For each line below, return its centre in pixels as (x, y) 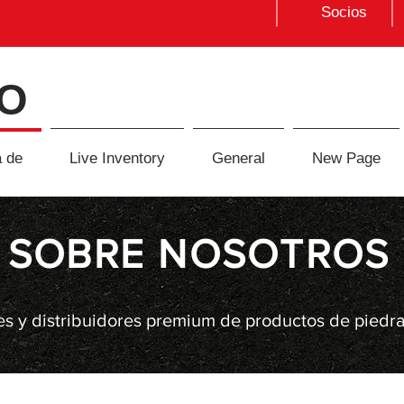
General (239, 159)
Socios (344, 12)
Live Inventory (117, 159)
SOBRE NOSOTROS (199, 254)
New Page (346, 159)
